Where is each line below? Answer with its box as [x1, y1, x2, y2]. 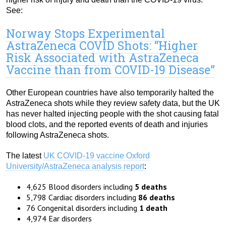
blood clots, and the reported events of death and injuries [6, 120, 208, 129]
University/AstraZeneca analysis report [6, 162, 144, 171]
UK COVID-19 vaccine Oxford [43, 151, 150, 160]
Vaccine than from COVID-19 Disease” [6, 62, 215, 78]
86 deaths [138, 192, 175, 203]
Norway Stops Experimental [6, 26, 165, 41]
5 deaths [135, 182, 167, 192]
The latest [6, 151, 43, 160]
